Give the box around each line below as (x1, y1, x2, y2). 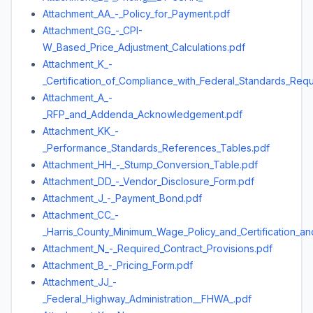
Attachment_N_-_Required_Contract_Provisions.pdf (43, 242, 272, 254)
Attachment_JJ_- (43, 276, 117, 288)
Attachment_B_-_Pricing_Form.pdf (43, 259, 193, 271)
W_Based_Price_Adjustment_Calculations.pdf (43, 41, 245, 53)
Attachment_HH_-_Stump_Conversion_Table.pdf (43, 159, 258, 170)
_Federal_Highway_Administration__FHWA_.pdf (43, 293, 252, 305)
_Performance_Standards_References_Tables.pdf (43, 142, 270, 154)
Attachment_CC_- (43, 209, 119, 221)
